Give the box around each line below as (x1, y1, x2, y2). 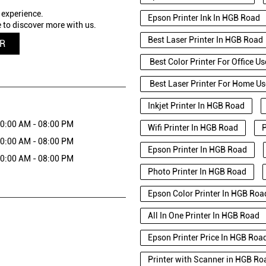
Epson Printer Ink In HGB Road (148, 12, 260, 23)
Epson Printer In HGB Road (148, 144, 247, 154)
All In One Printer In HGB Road (148, 210, 259, 220)
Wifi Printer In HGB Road (148, 122, 238, 132)
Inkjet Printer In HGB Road (148, 100, 245, 110)
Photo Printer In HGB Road (148, 166, 246, 176)
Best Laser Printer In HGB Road (148, 34, 263, 45)
